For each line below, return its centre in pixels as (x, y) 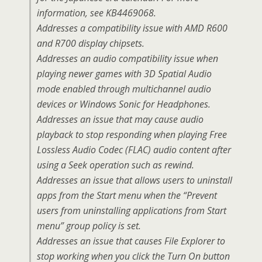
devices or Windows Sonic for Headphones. (124, 104)
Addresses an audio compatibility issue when (127, 58)
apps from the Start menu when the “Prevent (127, 195)
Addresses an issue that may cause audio (120, 119)
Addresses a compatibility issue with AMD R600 (132, 28)
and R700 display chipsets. (91, 43)
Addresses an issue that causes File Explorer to (131, 241)
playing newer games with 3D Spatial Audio (124, 74)
